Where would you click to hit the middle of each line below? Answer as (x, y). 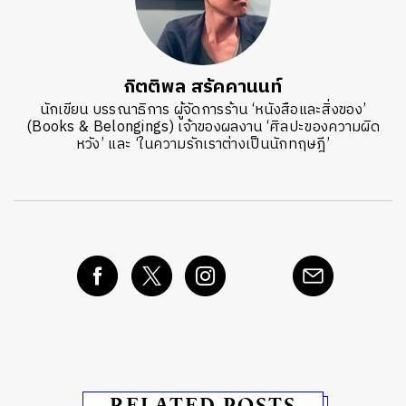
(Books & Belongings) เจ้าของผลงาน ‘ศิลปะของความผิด (203, 128)
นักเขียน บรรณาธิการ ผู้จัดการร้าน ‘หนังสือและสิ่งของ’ (203, 111)
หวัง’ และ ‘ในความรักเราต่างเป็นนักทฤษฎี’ (203, 145)
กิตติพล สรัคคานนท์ (203, 88)
